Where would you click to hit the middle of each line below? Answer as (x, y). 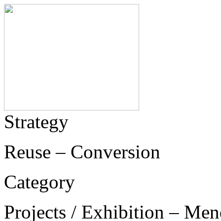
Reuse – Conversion (82, 152)
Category (39, 182)
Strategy (36, 122)
